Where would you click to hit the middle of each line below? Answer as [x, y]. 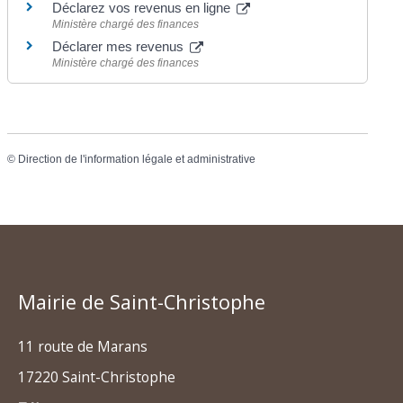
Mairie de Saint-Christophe [142, 301]
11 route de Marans [83, 346]
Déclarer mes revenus [120, 46]
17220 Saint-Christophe [97, 377]
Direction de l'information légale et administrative [137, 160]
